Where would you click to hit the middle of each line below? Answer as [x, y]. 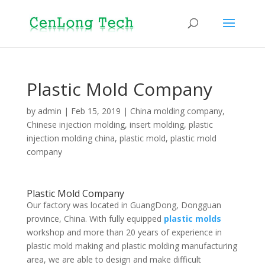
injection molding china [70, 138]
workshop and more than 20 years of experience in [124, 232]
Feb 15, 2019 [96, 111]
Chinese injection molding [75, 125]
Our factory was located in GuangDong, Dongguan [124, 205]
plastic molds [192, 219]
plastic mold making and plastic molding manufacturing [132, 246]
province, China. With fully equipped [95, 219]
